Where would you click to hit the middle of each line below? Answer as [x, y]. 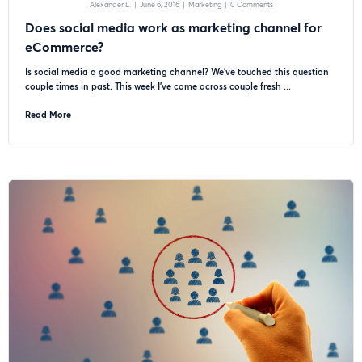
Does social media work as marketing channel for [173, 27]
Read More [48, 114]
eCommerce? [64, 46]
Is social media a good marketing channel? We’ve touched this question [177, 72]
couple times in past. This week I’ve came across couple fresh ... [158, 86]
